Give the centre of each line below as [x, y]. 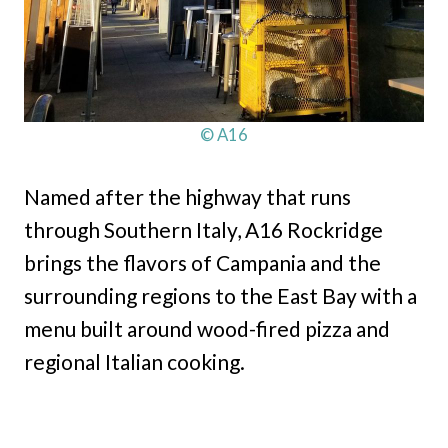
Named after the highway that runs [187, 196]
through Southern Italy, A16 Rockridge [203, 229]
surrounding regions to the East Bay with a [220, 295]
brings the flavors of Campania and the [202, 262]
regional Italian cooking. [134, 361]
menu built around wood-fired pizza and [207, 328]
